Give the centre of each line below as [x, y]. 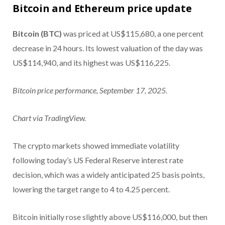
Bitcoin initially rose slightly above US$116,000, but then [110, 217]
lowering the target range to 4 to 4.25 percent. [91, 189]
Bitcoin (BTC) [38, 34]
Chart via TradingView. [49, 118]
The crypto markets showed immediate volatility [96, 146]
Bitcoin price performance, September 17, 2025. [90, 90]
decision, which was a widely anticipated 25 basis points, [108, 175]
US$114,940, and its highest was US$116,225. [91, 63]
